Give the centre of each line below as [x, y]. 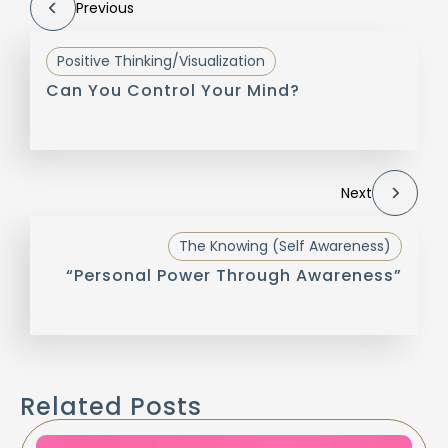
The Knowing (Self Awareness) [285, 246]
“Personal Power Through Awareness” [234, 276]
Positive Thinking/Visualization [161, 61]
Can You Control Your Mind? [173, 91]
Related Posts [111, 407]
